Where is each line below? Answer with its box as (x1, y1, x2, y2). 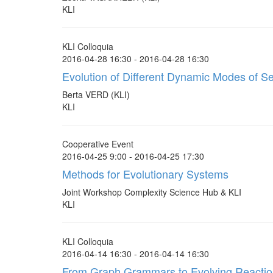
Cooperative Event (62, 138, 133, 150)
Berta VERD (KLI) (62, 88, 130, 101)
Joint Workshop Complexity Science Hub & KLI (62, 186, 241, 198)
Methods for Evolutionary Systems (62, 166, 229, 182)
